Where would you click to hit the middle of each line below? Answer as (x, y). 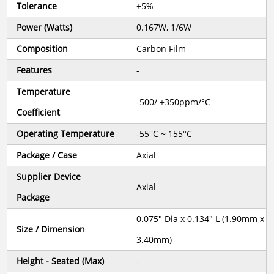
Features (35, 70)
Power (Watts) (45, 28)
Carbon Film (161, 49)
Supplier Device (49, 177)
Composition (43, 49)
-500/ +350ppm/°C (174, 102)
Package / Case (47, 155)
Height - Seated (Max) (61, 261)
